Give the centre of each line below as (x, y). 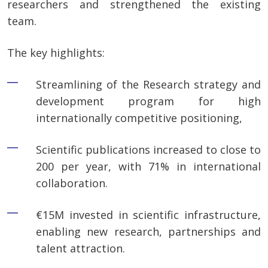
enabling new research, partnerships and (148, 232)
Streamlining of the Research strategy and (148, 85)
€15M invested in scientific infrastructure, (148, 215)
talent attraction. (80, 249)
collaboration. (72, 183)
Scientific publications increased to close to (148, 150)
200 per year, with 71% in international (148, 167)
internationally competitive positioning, (139, 118)
